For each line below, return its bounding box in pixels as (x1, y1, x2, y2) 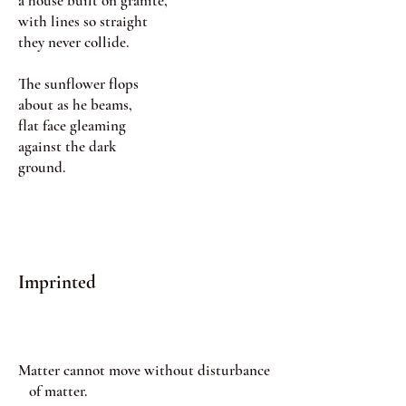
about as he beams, (18, 95, 132, 114)
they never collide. (18, 33, 129, 52)
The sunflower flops (18, 74, 139, 93)
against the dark (18, 137, 116, 156)
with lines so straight (18, 12, 148, 31)
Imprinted (18, 271, 96, 294)
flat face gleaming (18, 116, 126, 135)
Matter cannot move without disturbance (18, 361, 270, 380)
